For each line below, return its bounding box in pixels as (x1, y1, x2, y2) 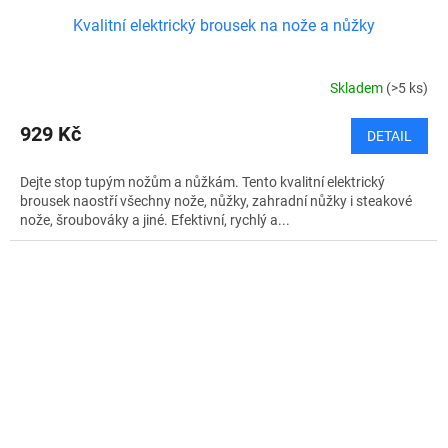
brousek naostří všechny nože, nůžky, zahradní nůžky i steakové (20, 192, 412, 209)
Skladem (330, 80, 386, 97)
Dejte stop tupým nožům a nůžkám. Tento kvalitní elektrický (20, 173, 385, 190)
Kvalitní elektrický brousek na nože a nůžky (73, 15, 375, 35)
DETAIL (367, 127, 412, 144)
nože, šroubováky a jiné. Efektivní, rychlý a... (20, 211, 290, 228)
